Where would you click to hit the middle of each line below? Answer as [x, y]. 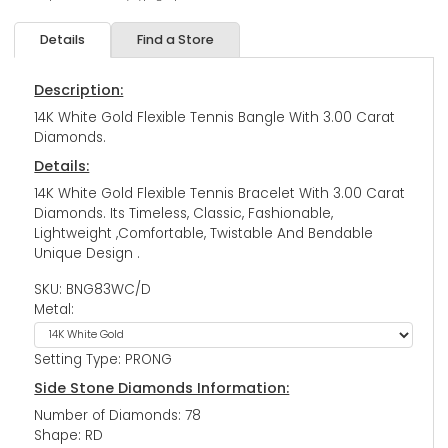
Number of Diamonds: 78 [118, 415]
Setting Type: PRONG [103, 359]
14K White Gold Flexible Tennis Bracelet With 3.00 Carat [220, 193]
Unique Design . [87, 253]
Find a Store [176, 39]
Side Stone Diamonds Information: [162, 387]
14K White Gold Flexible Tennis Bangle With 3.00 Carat [215, 117]
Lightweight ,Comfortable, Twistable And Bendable [204, 233]
